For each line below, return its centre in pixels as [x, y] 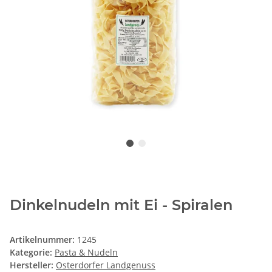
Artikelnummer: [43, 240]
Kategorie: [32, 253]
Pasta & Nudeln [86, 253]
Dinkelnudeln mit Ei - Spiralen [121, 205]
